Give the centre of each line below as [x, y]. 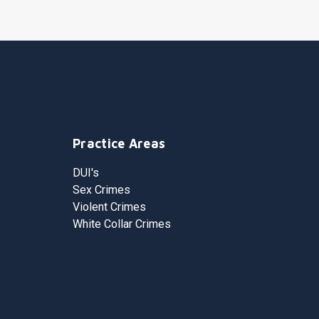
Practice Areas [119, 143]
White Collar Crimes [122, 224]
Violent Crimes [109, 207]
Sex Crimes [101, 190]
